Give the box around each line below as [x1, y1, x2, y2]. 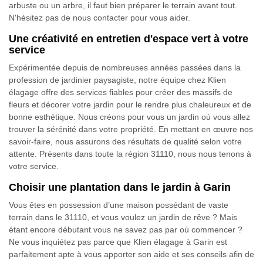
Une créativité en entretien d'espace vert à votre [9, 33, 248, 45]
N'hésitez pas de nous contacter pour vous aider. [9, 13, 190, 22]
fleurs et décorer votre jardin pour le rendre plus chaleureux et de [9, 100, 251, 109]
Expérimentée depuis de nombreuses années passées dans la [9, 63, 241, 72]
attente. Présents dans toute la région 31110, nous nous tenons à [9, 149, 251, 159]
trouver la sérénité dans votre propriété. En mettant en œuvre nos [9, 124, 253, 134]
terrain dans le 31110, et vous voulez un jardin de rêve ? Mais [9, 213, 237, 222]
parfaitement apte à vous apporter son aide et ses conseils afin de [9, 249, 254, 259]
